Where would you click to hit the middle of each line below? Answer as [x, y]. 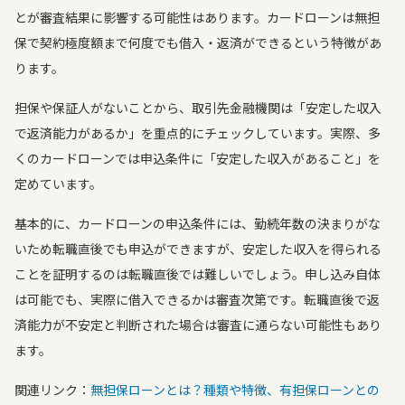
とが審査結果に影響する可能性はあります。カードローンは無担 [197, 17]
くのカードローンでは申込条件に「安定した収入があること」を [198, 158]
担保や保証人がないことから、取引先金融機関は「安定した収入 [198, 108]
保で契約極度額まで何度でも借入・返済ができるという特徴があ [198, 42]
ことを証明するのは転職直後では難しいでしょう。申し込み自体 [198, 274]
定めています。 [58, 184]
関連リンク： [52, 390]
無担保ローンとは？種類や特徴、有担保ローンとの [235, 390]
